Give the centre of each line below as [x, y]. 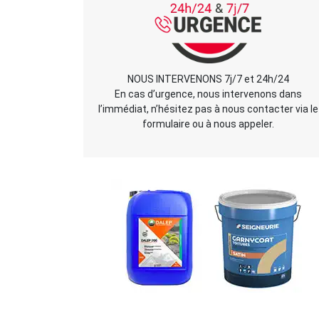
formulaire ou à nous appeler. [208, 124]
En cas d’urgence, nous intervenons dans [208, 94]
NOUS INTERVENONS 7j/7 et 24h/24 [208, 79]
